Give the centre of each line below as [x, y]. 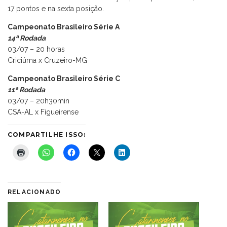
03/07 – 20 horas [36, 49]
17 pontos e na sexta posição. [56, 8]
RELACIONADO [34, 192]
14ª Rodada [27, 38]
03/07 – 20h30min [39, 101]
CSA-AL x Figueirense [43, 112]
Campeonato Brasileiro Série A [64, 27]
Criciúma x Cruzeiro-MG [47, 60]
